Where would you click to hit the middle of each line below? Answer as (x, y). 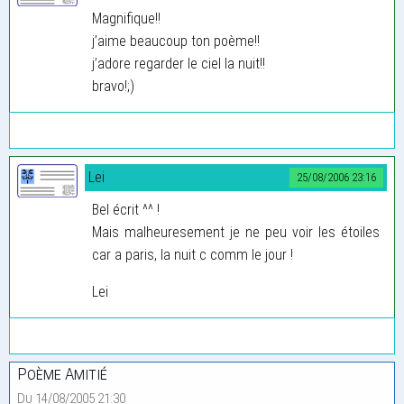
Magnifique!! (126, 18)
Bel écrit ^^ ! (126, 209)
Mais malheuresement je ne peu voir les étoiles (236, 232)
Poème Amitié (62, 373)
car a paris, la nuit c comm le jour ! (193, 254)
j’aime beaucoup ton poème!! (176, 41)
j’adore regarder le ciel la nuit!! (179, 63)
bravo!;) (113, 86)
